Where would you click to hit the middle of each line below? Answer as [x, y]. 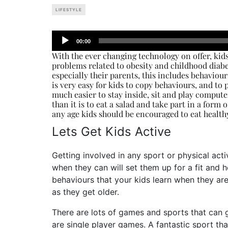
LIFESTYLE [69, 9]
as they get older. [85, 192]
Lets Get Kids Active [111, 131]
